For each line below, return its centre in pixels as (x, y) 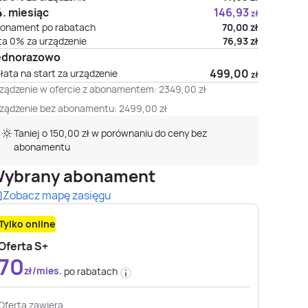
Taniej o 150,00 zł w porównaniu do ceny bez (110, 133)
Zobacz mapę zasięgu (57, 195)
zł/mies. (44, 271)
